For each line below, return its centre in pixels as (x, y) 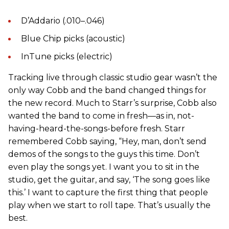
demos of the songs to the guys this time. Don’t (104, 154)
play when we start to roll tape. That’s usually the (109, 205)
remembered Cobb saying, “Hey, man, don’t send (107, 142)
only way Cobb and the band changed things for (107, 90)
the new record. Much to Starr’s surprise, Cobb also (112, 103)
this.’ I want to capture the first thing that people (108, 193)
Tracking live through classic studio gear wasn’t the (113, 78)
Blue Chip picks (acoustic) (73, 39)
